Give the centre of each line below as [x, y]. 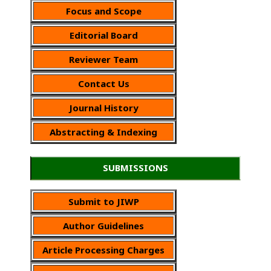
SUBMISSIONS [135, 167]
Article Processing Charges [103, 250]
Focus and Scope [103, 11]
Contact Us [103, 83]
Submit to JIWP [103, 201]
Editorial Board [103, 35]
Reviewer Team [103, 59]
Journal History [103, 107]
